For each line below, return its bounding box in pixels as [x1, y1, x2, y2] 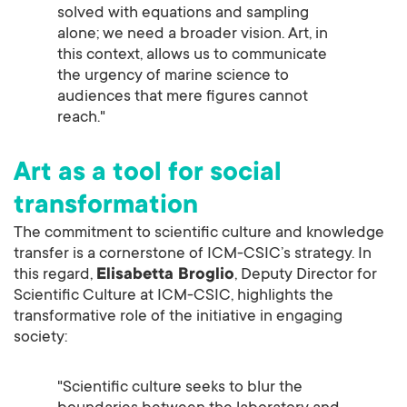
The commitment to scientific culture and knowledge [14, 224, 384, 243]
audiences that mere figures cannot [57, 88, 308, 107]
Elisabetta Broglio [96, 266, 234, 285]
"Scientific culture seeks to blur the [57, 379, 303, 398]
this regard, [14, 266, 96, 285]
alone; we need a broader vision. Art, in [57, 25, 328, 45]
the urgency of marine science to [57, 67, 289, 86]
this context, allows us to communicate [57, 46, 327, 65]
